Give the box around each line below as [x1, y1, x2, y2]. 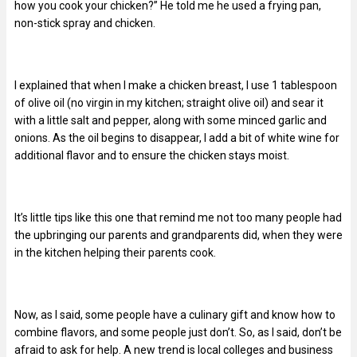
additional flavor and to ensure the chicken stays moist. [14, 148, 289, 162]
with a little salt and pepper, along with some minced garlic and [14, 113, 327, 127]
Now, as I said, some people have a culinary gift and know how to [14, 308, 335, 321]
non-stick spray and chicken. [14, 16, 155, 29]
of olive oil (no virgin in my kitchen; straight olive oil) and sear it [14, 96, 324, 109]
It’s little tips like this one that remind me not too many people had [14, 210, 342, 224]
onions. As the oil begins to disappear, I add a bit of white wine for [14, 131, 339, 144]
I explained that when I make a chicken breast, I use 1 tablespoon [14, 78, 337, 92]
